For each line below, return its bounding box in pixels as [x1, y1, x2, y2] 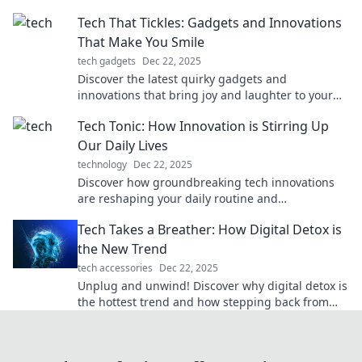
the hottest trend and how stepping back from [78, 294, 329, 310]
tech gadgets [78, 54, 136, 69]
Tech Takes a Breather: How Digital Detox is [78, 221, 342, 239]
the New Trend [78, 240, 167, 259]
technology [78, 158, 127, 172]
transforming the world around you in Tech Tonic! [78, 207, 347, 223]
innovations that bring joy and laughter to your [78, 87, 333, 103]
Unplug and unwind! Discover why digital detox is [78, 278, 347, 294]
